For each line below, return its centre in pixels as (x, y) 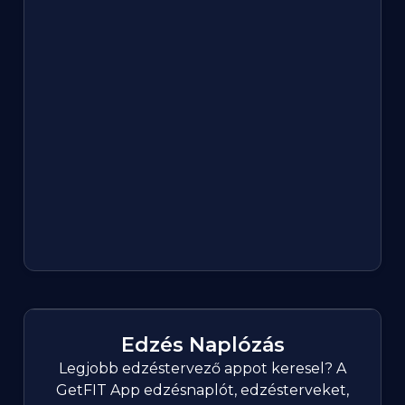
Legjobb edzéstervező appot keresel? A (202, 369)
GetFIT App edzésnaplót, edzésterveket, (202, 391)
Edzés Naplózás (202, 345)
